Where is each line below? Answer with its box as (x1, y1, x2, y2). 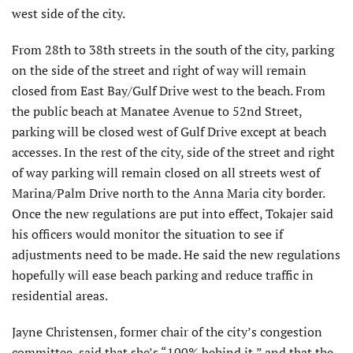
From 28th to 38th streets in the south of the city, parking (12, 41, 334, 59)
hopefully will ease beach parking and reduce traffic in (12, 266, 314, 284)
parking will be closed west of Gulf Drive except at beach (12, 123, 326, 141)
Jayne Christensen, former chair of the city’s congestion (12, 323, 322, 341)
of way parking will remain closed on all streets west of (12, 164, 320, 182)
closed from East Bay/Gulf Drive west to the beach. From (12, 82, 325, 100)
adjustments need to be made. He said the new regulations (12, 246, 340, 264)
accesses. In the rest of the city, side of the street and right (12, 143, 335, 162)
